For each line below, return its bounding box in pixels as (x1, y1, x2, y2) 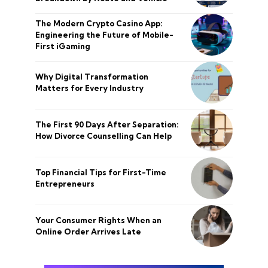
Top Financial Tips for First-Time (35, 167, 166, 177)
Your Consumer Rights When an (35, 215, 162, 225)
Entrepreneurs (35, 179, 95, 188)
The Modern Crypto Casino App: (35, 18, 163, 28)
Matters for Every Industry (35, 83, 144, 93)
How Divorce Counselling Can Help (35, 131, 172, 141)
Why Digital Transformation (35, 72, 148, 81)
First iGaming (35, 41, 90, 51)
